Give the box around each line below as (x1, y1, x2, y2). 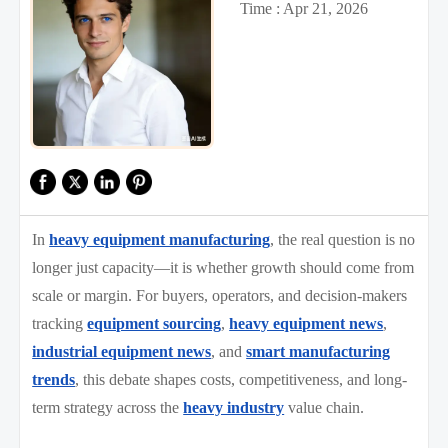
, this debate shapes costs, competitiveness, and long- (75, 370, 408, 388)
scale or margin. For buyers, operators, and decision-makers (32, 286, 408, 304)
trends (32, 370, 76, 388)
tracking (32, 314, 88, 332)
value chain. (284, 398, 365, 416)
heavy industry (183, 398, 285, 416)
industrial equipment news (32, 342, 212, 360)
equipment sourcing (87, 314, 222, 332)
